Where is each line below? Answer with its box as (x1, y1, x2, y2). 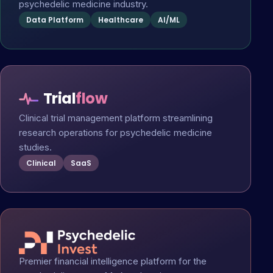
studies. (19, 141, 52, 153)
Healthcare (98, 15, 143, 25)
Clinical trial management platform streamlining (19, 112, 213, 124)
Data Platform (26, 15, 83, 25)
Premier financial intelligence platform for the (19, 255, 207, 267)
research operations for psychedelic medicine (19, 127, 212, 138)
